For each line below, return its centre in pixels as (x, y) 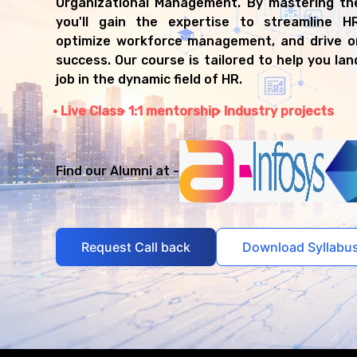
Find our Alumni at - (118, 171)
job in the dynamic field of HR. (149, 80)
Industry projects (279, 112)
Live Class (92, 112)
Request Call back (136, 247)
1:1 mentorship (174, 112)
